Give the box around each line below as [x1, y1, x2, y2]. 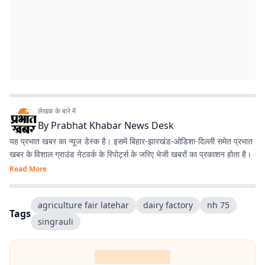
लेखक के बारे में [38, 106, 76, 116]
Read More [9, 164, 47, 174]
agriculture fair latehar [38, 199, 129, 211]
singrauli [38, 216, 73, 227]
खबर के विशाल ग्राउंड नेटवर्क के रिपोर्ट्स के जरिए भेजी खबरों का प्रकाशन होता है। [9, 148, 251, 160]
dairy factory [143, 199, 193, 211]
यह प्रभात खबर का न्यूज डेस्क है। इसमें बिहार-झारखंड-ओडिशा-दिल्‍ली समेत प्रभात [9, 135, 253, 147]
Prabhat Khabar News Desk [51, 119, 174, 132]
